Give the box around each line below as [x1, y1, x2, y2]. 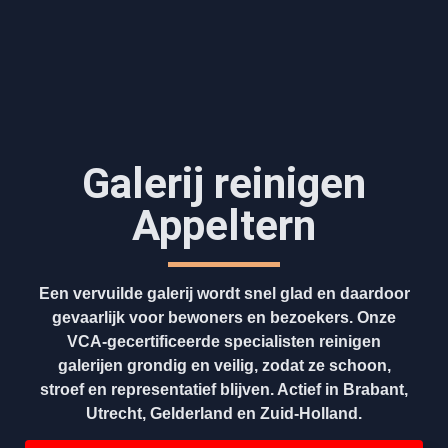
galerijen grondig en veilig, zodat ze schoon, [57, 356, 391, 374]
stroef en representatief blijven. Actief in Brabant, [40, 380, 408, 398]
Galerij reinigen [82, 158, 366, 208]
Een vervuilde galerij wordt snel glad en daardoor [38, 284, 410, 302]
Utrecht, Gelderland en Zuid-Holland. [86, 404, 362, 422]
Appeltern [132, 200, 316, 250]
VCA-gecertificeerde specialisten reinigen [67, 332, 381, 350]
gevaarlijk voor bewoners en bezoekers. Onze [52, 308, 396, 326]
